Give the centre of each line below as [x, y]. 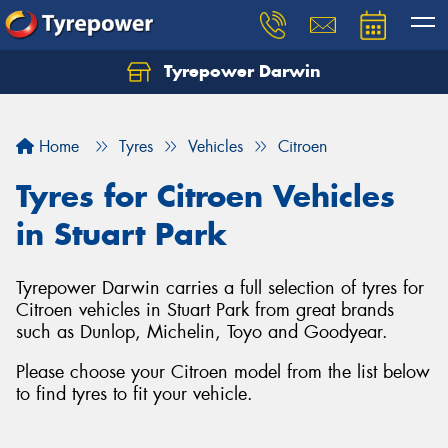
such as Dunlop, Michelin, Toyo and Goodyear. [202, 332]
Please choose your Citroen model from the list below [223, 371]
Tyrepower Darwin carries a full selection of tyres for [220, 288]
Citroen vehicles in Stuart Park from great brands [205, 310]
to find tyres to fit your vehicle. [134, 393]
